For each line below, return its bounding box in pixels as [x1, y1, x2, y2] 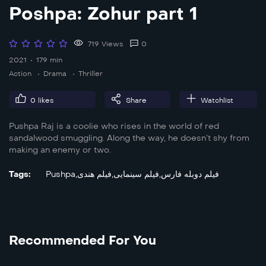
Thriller [78, 69, 103, 78]
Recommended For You [9, 233, 156, 249]
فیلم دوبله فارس [161, 169, 219, 180]
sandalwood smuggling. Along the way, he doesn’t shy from [9, 133, 249, 144]
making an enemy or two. [9, 145, 111, 156]
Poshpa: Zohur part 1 [9, 3, 198, 25]
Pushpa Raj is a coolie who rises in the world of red [9, 121, 219, 132]
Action [9, 69, 31, 78]
